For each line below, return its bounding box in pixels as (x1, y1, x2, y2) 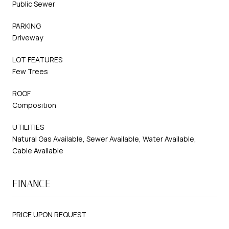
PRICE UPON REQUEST (12, 209, 86, 219)
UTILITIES (12, 122, 44, 132)
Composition (12, 100, 56, 110)
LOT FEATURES (12, 54, 62, 64)
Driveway (12, 32, 43, 42)
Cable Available (12, 145, 63, 155)
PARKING (12, 20, 41, 31)
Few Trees (12, 66, 48, 76)
